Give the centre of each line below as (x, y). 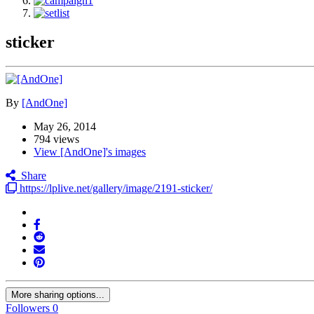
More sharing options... (58, 295)
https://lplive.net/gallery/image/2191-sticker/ (115, 189)
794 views (56, 139)
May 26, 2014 (65, 127)
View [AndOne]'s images (90, 152)
